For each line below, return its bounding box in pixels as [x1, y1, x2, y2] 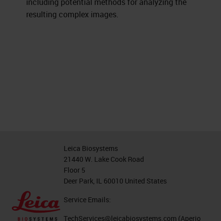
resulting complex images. [26, 9, 119, 20]
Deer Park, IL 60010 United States [64, 176, 167, 185]
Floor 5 [64, 165, 86, 175]
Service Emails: [64, 195, 111, 204]
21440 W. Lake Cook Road [64, 154, 145, 164]
